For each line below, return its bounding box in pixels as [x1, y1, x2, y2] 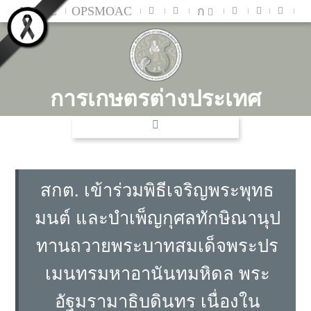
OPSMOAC [72, 3, 132, 18]
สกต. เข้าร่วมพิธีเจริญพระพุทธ [40, 180, 274, 201]
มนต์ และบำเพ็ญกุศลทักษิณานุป [34, 208, 280, 228]
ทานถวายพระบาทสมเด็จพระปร [36, 236, 278, 256]
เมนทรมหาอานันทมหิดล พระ [44, 264, 270, 284]
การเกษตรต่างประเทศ [50, 86, 261, 111]
